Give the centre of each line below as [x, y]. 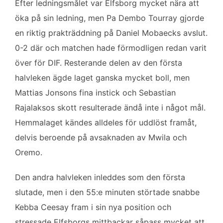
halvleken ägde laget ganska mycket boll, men [102, 77]
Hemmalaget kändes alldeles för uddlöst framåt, [106, 122]
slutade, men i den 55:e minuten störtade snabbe [107, 192]
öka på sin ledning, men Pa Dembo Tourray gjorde [110, 18]
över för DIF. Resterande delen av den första [99, 62]
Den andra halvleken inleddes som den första [100, 177]
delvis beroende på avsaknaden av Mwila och [101, 137]
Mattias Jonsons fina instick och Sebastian [95, 92]
